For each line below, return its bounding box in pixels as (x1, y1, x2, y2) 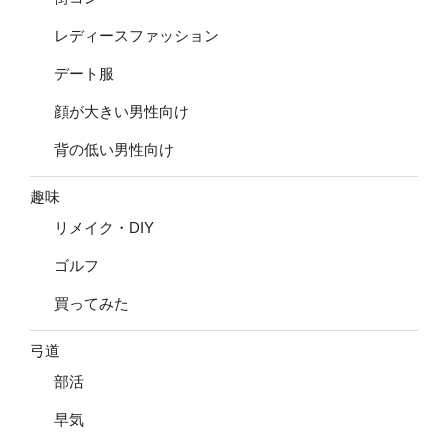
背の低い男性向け (54, 141, 174, 159)
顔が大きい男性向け (54, 103, 189, 121)
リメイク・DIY (54, 219, 154, 237)
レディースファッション (54, 27, 219, 45)
